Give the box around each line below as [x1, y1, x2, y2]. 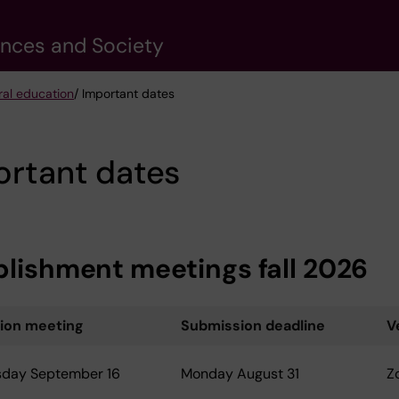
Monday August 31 [181, 364, 299, 384]
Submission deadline [181, 316, 325, 336]
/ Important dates [74, 85, 175, 102]
